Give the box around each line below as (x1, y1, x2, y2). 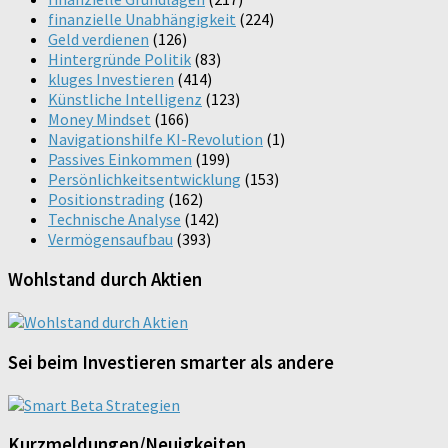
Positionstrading (48, 189, 165, 210)
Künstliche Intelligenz (48, 89, 202, 110)
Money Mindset (48, 109, 151, 130)
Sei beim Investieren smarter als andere (8, 350, 334, 374)
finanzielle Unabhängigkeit (48, 9, 236, 30)
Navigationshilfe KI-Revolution (48, 129, 263, 150)
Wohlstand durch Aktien (8, 268, 202, 292)
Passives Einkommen (48, 149, 192, 170)
